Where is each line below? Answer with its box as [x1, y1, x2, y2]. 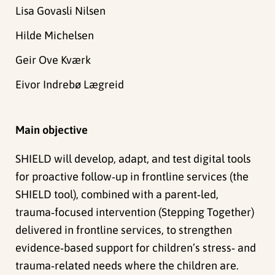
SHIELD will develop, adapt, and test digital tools [15, 152, 252, 165]
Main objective [15, 123, 88, 136]
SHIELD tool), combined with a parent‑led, [15, 187, 219, 201]
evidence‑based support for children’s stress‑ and [15, 241, 257, 254]
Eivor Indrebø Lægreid [15, 78, 125, 91]
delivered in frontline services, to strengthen [15, 223, 233, 236]
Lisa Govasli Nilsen [15, 4, 106, 18]
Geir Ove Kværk [15, 53, 91, 67]
